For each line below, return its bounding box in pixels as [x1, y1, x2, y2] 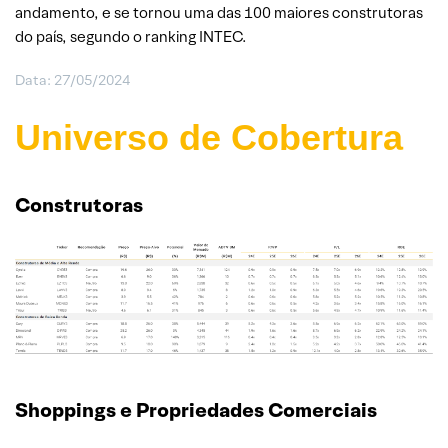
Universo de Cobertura [15, 116, 403, 158]
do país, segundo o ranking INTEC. [15, 26, 247, 46]
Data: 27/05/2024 [15, 70, 130, 89]
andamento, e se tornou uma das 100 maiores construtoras [15, 2, 423, 22]
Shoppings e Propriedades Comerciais [15, 396, 377, 423]
